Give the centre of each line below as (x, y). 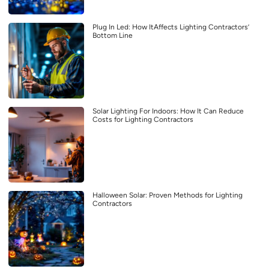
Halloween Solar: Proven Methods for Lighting (168, 195)
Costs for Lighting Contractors (143, 119)
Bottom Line (113, 35)
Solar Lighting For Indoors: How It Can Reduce (168, 111)
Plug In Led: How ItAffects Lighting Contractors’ (171, 27)
